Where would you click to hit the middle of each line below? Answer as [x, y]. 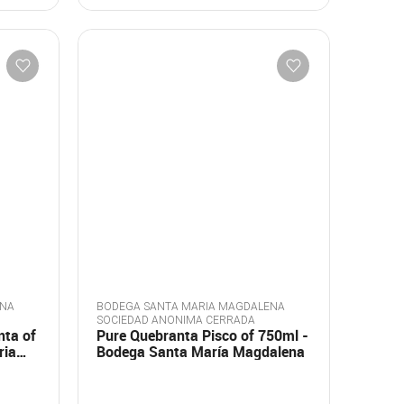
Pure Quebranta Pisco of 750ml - [202, 335]
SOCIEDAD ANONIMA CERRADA [176, 320]
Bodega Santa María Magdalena [201, 352]
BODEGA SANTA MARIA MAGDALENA [191, 307]
